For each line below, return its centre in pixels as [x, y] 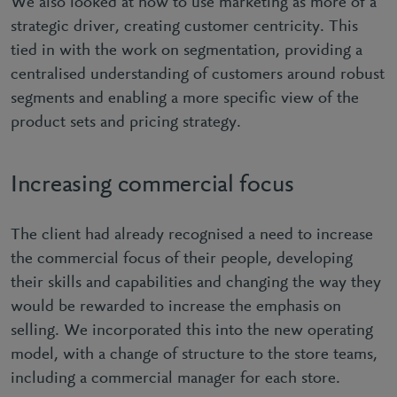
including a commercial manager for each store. [178, 379]
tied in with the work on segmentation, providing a [187, 51]
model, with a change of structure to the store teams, [194, 355]
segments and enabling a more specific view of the [185, 99]
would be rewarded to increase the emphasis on [176, 307]
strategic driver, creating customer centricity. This [184, 27]
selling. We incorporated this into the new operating [192, 331]
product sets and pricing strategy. [128, 123]
